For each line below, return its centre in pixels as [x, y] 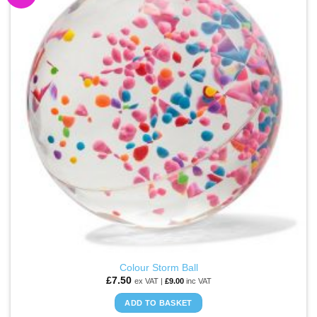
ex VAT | [149, 281]
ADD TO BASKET [158, 302]
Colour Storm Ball [158, 267]
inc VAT [197, 281]
